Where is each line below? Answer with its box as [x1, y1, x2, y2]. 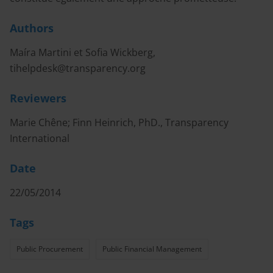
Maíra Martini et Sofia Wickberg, [10, 46, 155, 59]
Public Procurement [16, 244, 83, 254]
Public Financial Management [102, 244, 202, 254]
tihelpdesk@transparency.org [10, 62, 146, 75]
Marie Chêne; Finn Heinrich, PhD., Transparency [10, 116, 229, 129]
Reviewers [10, 91, 66, 105]
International [10, 132, 69, 145]
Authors [10, 21, 54, 35]
